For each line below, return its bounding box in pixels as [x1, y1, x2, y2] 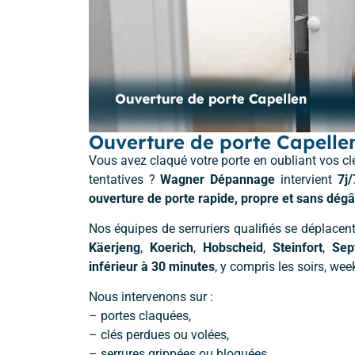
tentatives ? [89, 171, 161, 187]
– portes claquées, [89, 308, 191, 324]
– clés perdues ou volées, [89, 327, 229, 343]
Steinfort [273, 239, 323, 255]
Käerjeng [89, 239, 140, 255]
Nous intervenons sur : [89, 289, 213, 305]
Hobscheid [203, 239, 263, 255]
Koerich [150, 239, 193, 255]
